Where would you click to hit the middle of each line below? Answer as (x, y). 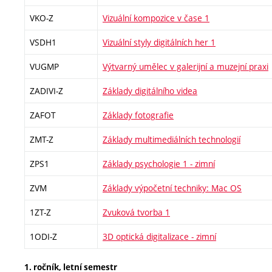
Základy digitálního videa (150, 91)
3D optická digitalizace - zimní (159, 236)
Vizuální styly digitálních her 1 (159, 42)
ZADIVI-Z (46, 91)
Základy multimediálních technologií (172, 139)
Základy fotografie (138, 115)
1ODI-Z (43, 236)
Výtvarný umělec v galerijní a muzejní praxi (185, 66)
